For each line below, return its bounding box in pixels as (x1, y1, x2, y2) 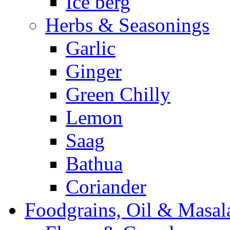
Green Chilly (66, 83, 170, 105)
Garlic (66, 36, 116, 59)
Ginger (66, 60, 122, 82)
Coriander (66, 175, 146, 198)
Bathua (66, 152, 123, 175)
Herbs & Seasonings (45, 13, 209, 36)
